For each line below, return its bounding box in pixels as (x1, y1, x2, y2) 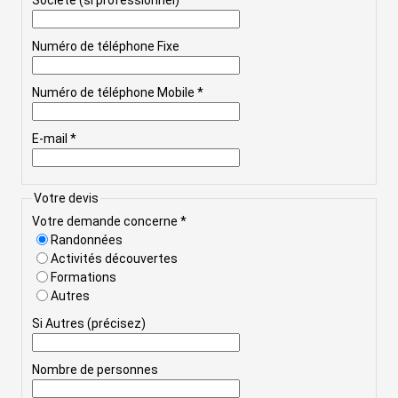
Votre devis (33, 191, 99, 206)
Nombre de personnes (31, 362, 158, 377)
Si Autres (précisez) (31, 315, 146, 330)
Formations (50, 269, 116, 284)
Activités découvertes (50, 251, 178, 266)
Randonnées (50, 232, 123, 247)
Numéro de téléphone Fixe (31, 39, 179, 54)
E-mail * (31, 131, 76, 147)
